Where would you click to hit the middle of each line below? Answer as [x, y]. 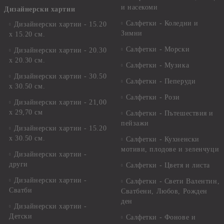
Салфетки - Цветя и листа [168, 165]
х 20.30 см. [27, 60]
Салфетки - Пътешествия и [170, 113]
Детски [21, 216]
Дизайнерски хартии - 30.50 [60, 76]
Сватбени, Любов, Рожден [164, 191]
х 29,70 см [26, 112]
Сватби [21, 190]
